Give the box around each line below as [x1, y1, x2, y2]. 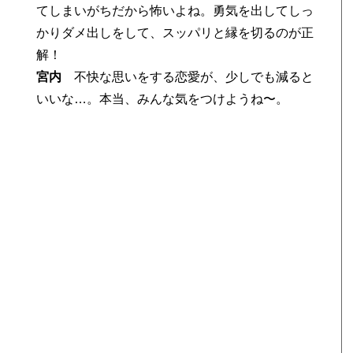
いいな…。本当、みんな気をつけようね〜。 [36, 92, 289, 106]
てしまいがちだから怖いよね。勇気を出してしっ [36, 4, 314, 17]
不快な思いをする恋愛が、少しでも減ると [61, 70, 314, 84]
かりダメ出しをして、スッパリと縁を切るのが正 [36, 26, 314, 39]
